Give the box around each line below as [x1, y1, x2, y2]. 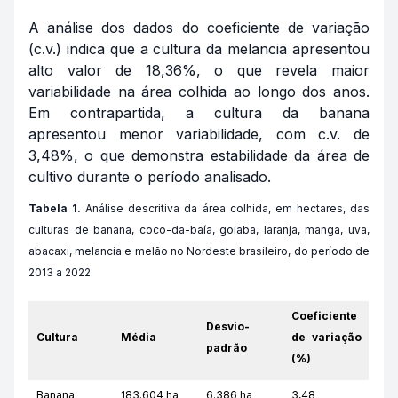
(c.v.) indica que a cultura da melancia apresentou [28, 40, 370, 58]
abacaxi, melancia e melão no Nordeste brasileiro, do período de [28, 244, 370, 258]
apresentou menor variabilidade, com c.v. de [28, 125, 370, 143]
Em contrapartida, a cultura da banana [28, 104, 370, 122]
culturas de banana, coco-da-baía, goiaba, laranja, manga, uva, [28, 223, 370, 236]
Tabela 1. [28, 202, 82, 215]
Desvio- [206, 320, 250, 333]
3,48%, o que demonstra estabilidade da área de [28, 147, 370, 164]
